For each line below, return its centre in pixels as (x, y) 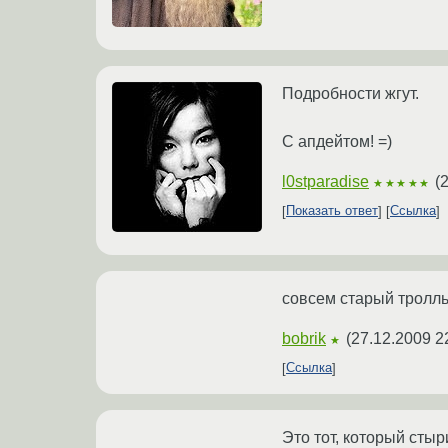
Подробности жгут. (350, 93)
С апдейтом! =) (337, 141)
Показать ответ (332, 211)
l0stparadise (325, 181)
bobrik (304, 338)
